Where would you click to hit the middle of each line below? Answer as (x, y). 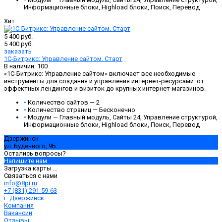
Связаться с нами (31, 176)
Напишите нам (26, 161)
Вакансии (18, 213)
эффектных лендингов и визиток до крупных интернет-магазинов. (105, 89)
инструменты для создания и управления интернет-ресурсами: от (104, 81)
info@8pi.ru (21, 183)
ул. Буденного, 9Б (30, 146)
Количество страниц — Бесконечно (82, 110)
